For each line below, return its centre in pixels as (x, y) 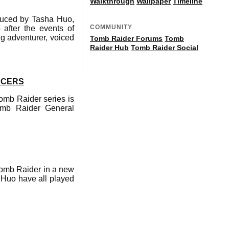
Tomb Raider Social (165, 47)
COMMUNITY (111, 27)
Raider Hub (109, 47)
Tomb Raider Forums (126, 38)
